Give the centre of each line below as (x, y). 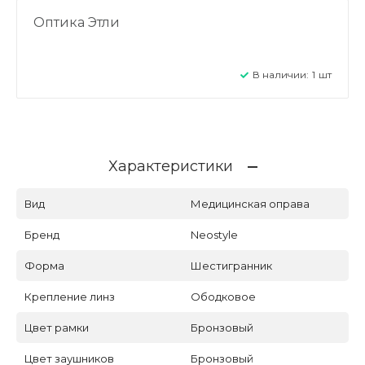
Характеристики (170, 166)
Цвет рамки (57, 327)
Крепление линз (70, 296)
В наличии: (281, 74)
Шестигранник (231, 265)
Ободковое (223, 296)
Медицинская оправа (250, 203)
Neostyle (214, 234)
